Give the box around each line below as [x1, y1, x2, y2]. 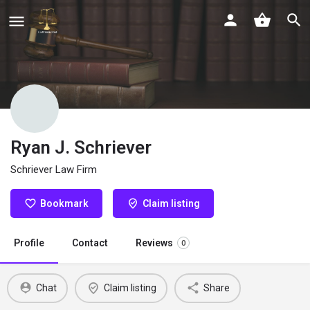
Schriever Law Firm [10, 163, 97, 176]
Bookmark [40, 197, 89, 209]
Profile [14, 237, 44, 248]
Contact [72, 237, 108, 248]
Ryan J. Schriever [10, 136, 152, 158]
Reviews [136, 237, 173, 248]
